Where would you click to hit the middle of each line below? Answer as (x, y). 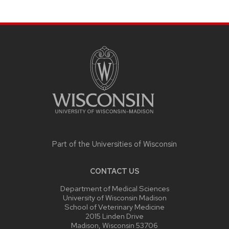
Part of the (72, 144)
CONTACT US (114, 171)
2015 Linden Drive (114, 216)
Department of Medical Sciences (114, 189)
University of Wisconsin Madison (114, 198)
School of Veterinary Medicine (114, 207)
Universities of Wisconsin (134, 144)
